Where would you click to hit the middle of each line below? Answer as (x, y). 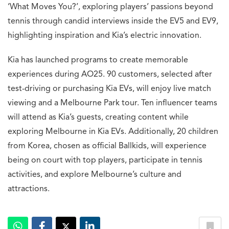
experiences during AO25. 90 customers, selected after (110, 75)
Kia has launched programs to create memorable (98, 61)
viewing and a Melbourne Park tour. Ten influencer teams (112, 104)
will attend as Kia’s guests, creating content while (98, 118)
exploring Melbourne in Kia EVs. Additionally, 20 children (113, 132)
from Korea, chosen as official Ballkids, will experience (107, 146)
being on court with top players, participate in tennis (105, 161)
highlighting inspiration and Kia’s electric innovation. (105, 36)
